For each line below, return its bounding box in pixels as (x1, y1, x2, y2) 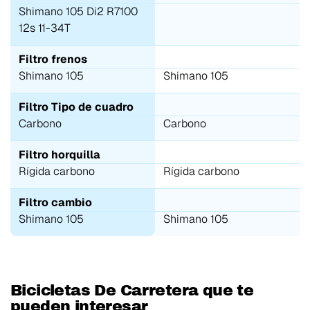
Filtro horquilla (19, 147, 100, 162)
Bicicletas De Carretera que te (10, 282, 254, 300)
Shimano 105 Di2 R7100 (19, 3, 138, 19)
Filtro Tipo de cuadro (19, 99, 134, 114)
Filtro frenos (19, 51, 87, 66)
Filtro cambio (19, 194, 92, 210)
